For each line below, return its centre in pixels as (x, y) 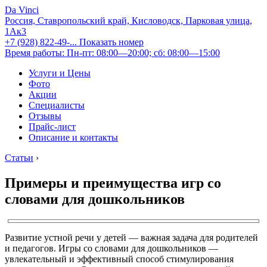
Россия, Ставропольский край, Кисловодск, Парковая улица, (128, 21)
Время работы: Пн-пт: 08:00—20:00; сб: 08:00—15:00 (112, 53)
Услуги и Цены (60, 73)
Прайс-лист (52, 127)
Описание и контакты (73, 137)
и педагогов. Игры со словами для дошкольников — (111, 248)
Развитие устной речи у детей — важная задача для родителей (131, 237)
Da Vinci (22, 10)
